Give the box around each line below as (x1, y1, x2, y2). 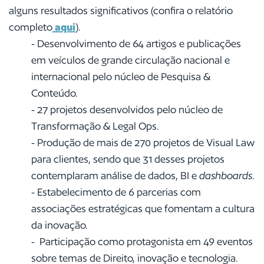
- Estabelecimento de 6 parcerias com (31, 186, 201, 198)
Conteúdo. (31, 87, 78, 99)
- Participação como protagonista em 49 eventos (31, 235, 253, 247)
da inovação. (31, 219, 88, 231)
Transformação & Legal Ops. (31, 120, 159, 132)
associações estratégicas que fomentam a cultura (31, 202, 255, 214)
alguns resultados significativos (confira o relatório (9, 4, 233, 16)
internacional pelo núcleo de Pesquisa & (31, 70, 210, 82)
